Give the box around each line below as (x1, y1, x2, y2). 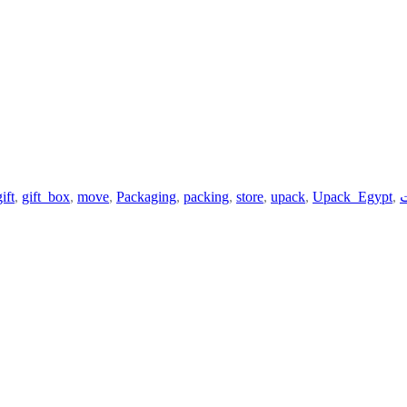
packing (184, 189, 229, 205)
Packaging (116, 189, 176, 205)
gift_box (22, 189, 70, 205)
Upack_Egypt (313, 189, 392, 205)
